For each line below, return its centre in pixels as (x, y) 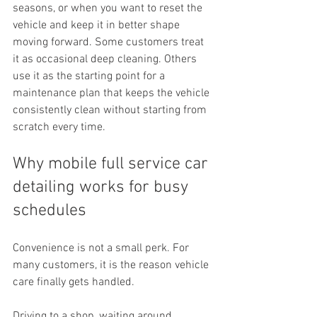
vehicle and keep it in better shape (98, 25)
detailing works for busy (103, 188)
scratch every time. (59, 127)
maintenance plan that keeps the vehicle (113, 93)
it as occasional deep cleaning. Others (106, 59)
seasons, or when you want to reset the (109, 8)
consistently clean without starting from (111, 110)
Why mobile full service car (113, 164)
